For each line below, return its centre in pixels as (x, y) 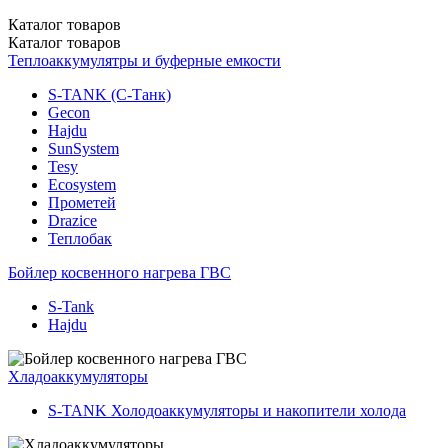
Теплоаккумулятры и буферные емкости (144, 60)
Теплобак (80, 238)
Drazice (72, 220)
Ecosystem (82, 184)
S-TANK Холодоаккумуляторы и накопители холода (227, 410)
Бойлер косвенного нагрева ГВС (119, 272)
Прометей (82, 202)
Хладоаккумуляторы (78, 376)
